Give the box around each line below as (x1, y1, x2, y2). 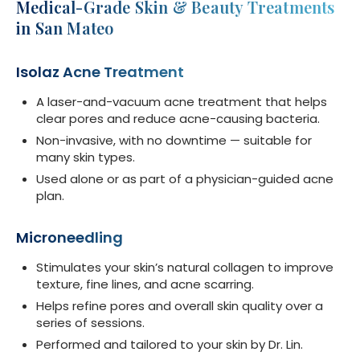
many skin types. (36, 149, 135, 166)
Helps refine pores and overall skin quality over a (36, 297, 323, 315)
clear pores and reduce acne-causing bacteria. (36, 110, 320, 128)
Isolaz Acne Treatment (16, 62, 184, 83)
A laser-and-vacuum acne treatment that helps (36, 93, 327, 111)
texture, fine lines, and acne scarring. (36, 276, 254, 293)
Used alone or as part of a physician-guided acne (36, 170, 333, 188)
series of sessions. (36, 314, 145, 332)
